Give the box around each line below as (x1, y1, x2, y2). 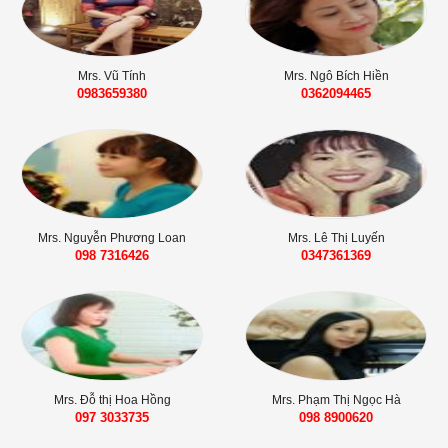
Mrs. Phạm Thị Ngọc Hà (271, 392, 401, 407)
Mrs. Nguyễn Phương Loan (38, 230, 186, 245)
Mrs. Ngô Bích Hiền (283, 68, 389, 83)
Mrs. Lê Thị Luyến (287, 230, 385, 245)
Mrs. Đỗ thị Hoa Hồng (53, 392, 171, 407)
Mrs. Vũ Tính (78, 68, 146, 83)
